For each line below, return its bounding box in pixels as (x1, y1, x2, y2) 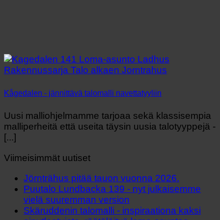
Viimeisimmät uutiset (4, 152, 90, 163)
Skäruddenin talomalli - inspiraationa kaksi (24, 205, 201, 216)
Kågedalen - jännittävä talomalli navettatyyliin (4, 88, 162, 97)
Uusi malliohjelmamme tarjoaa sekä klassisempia (4, 110, 211, 121)
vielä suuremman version (24, 194, 130, 205)
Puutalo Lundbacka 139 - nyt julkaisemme (24, 183, 201, 194)
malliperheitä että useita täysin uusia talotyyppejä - (4, 121, 216, 132)
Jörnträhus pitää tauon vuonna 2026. (24, 172, 179, 183)
